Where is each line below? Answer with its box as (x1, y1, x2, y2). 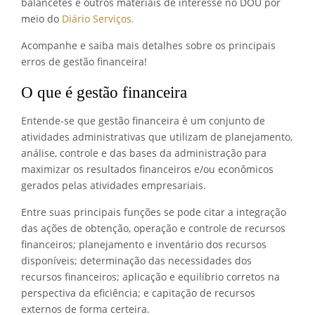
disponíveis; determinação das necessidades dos (21, 253, 252, 267)
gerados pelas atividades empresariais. (21, 178, 206, 192)
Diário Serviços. (62, 11, 134, 25)
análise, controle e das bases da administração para (21, 146, 266, 160)
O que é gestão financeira (21, 83, 187, 101)
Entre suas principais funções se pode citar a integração (21, 205, 286, 219)
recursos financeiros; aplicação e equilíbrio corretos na (21, 269, 280, 283)
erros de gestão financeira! (21, 54, 147, 68)
